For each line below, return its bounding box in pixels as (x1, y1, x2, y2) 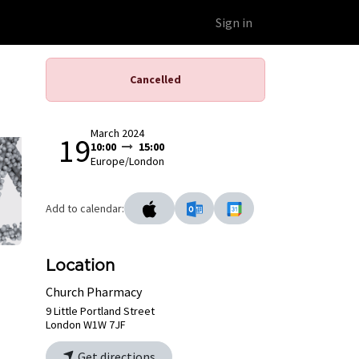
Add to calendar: (46, 200, 124, 216)
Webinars (132, 14, 184, 30)
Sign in (216, 14, 252, 30)
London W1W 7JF (46, 317, 126, 333)
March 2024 (91, 126, 144, 140)
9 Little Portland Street (46, 304, 155, 319)
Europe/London (91, 154, 164, 168)
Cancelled (130, 72, 181, 87)
